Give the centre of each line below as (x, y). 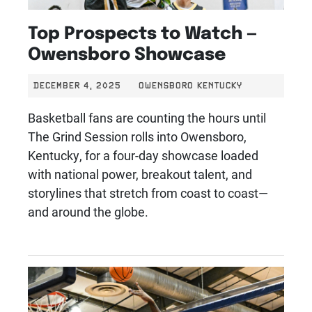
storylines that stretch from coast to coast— (148, 193)
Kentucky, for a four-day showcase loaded (143, 155)
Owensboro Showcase (127, 52)
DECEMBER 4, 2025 (77, 85)
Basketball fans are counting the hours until (147, 117)
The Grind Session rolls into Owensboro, (137, 136)
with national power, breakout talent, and (140, 174)
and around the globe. (88, 211)
